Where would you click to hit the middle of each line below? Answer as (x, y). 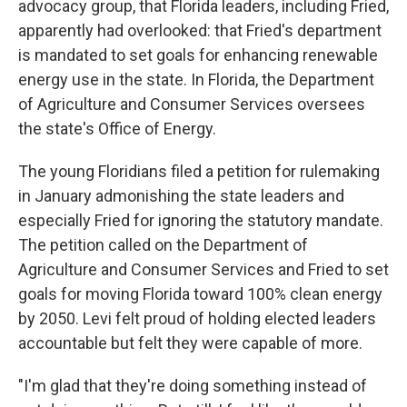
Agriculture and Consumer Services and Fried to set (203, 269)
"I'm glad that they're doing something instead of (193, 385)
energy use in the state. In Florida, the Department (196, 79)
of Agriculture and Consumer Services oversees (192, 104)
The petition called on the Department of (163, 244)
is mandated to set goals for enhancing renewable (198, 55)
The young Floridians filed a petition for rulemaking (199, 171)
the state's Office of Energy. (117, 128)
